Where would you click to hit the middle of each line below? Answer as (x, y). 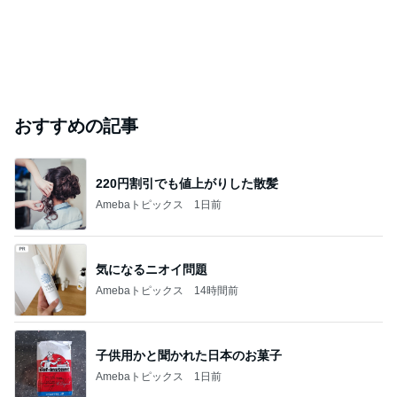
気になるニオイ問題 (152, 269)
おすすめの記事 (76, 126)
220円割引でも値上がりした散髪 (187, 183)
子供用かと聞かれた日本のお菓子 (189, 355)
